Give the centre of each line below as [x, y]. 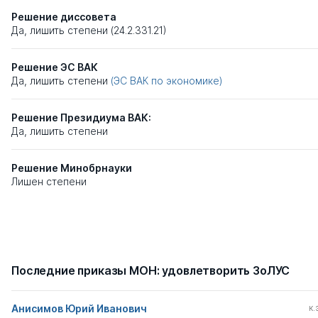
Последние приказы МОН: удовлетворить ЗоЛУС [151, 271]
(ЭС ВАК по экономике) [167, 81]
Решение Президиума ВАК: [81, 118]
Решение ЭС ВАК [55, 67]
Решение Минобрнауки [72, 168]
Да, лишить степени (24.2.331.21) [89, 31]
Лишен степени [49, 182]
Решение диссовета [64, 17]
